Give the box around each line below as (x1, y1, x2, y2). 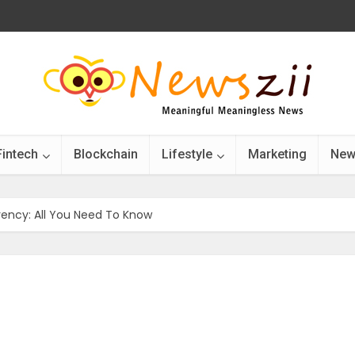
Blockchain (74, 147, 138, 162)
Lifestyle (162, 147, 212, 162)
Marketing (248, 147, 307, 162)
